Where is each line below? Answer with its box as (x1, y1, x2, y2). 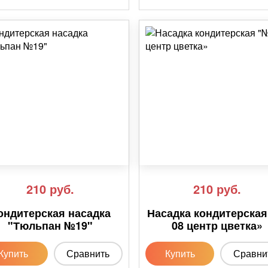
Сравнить (66, 246, 110, 261)
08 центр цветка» (172, 218, 263, 234)
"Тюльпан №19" (8, 218, 93, 234)
